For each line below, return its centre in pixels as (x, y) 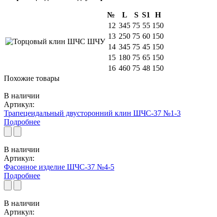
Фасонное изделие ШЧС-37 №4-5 (59, 167)
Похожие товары (32, 78)
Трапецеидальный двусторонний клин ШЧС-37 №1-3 (92, 113)
